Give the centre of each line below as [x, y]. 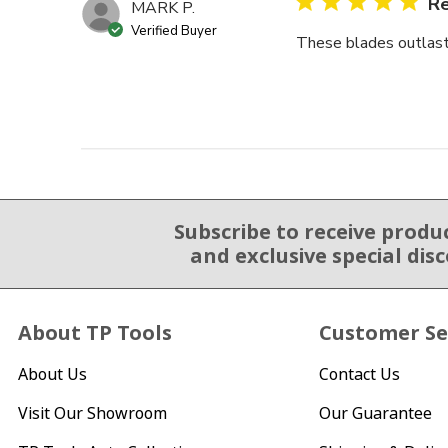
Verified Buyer [173, 31]
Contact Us [360, 374]
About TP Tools [95, 333]
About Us [52, 374]
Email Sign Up [57, 229]
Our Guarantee [376, 412]
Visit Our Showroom [92, 412]
